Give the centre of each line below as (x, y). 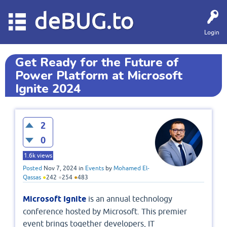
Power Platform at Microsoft (99, 75)
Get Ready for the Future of (97, 62)
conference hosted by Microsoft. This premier (105, 212)
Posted (32, 168)
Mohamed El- (131, 168)
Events (94, 168)
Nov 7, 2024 (60, 168)
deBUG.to (84, 21)
